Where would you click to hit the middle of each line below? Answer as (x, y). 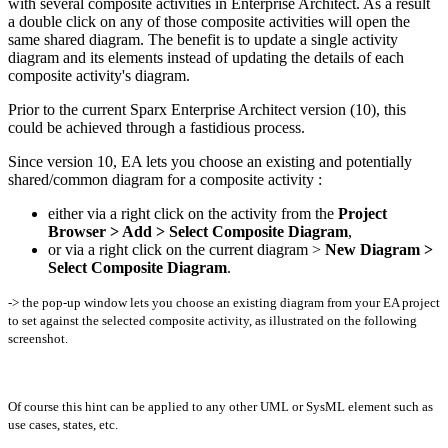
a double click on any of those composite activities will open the (209, 21)
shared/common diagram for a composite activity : (165, 179)
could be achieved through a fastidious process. (156, 127)
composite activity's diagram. (99, 75)
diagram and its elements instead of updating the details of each (206, 57)
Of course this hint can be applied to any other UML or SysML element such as (220, 406)
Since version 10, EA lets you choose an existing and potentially (210, 161)
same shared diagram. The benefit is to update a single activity (203, 39)
